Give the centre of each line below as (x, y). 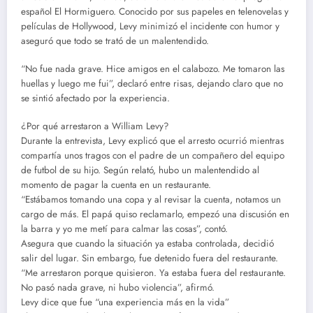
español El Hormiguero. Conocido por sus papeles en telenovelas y (155, 11)
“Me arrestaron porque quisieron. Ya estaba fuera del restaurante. (153, 272)
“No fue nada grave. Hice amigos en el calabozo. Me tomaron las (153, 68)
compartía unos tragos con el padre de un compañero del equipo (153, 155)
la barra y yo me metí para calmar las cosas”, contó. (124, 228)
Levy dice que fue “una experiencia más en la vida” (125, 302)
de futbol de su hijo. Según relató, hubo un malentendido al (140, 170)
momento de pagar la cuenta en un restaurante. (116, 184)
